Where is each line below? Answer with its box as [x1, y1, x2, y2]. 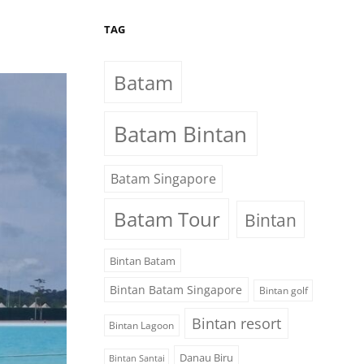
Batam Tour [113, 206, 220, 233]
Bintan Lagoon [109, 318, 175, 332]
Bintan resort [191, 313, 281, 333]
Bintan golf [258, 284, 308, 298]
